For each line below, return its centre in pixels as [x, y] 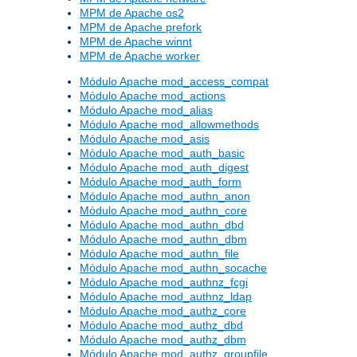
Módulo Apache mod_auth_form [161, 182]
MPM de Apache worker [140, 56]
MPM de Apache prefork [141, 27]
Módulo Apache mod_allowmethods [169, 125]
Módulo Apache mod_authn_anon [165, 196]
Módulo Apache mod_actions [153, 96]
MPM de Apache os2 [132, 13]
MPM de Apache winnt [136, 42]
